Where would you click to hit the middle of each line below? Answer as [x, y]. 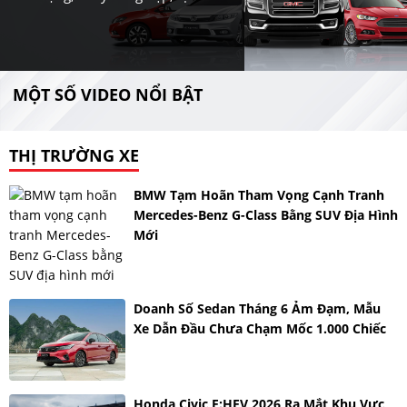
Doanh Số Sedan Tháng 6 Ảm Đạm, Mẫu [257, 308]
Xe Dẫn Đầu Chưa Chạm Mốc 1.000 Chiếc [259, 328]
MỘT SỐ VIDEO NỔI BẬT [108, 94]
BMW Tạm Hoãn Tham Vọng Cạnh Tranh [258, 195]
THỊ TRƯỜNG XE [74, 155]
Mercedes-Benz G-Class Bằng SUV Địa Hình [265, 215]
